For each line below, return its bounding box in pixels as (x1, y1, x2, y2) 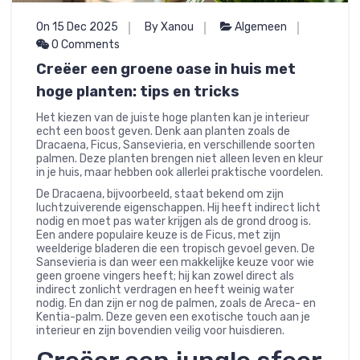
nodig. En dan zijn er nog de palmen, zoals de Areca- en (36, 296, 316, 310)
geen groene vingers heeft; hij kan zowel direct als (36, 268, 294, 283)
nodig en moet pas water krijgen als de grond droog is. (36, 214, 311, 228)
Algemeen (235, 19, 287, 34)
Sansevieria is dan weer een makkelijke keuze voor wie (36, 255, 314, 269)
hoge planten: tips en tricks (36, 82, 239, 100)
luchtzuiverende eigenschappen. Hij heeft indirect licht (36, 200, 321, 215)
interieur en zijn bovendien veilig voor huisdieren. (36, 323, 284, 337)
